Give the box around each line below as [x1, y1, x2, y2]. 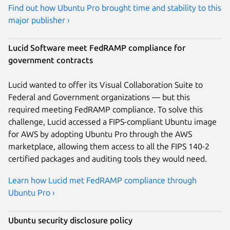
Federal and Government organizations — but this [8, 92, 190, 102]
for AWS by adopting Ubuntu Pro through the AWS [8, 129, 192, 139]
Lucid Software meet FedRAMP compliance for [8, 43, 185, 52]
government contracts [8, 55, 93, 65]
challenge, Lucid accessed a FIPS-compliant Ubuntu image [8, 117, 217, 126]
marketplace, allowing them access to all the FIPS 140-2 [8, 141, 209, 151]
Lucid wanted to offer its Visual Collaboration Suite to [8, 80, 203, 89]
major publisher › [8, 15, 70, 25]
